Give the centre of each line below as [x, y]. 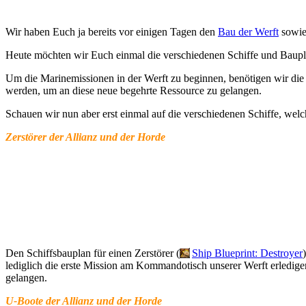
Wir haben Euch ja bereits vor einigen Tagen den [112, 31]
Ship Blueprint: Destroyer [247, 253]
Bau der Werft [248, 31]
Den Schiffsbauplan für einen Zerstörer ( [93, 253]
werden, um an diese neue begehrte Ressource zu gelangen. [134, 90]
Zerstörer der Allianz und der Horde [85, 137]
